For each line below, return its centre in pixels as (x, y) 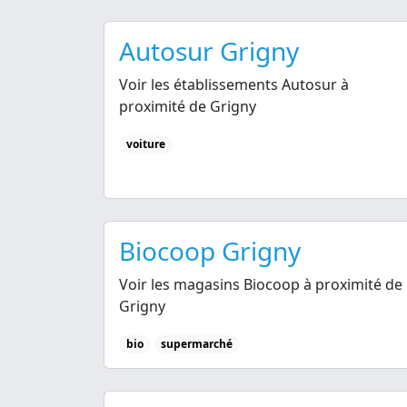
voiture (145, 144)
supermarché (197, 344)
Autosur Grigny (209, 50)
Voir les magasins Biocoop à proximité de (261, 285)
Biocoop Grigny (210, 251)
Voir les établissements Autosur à (234, 84)
